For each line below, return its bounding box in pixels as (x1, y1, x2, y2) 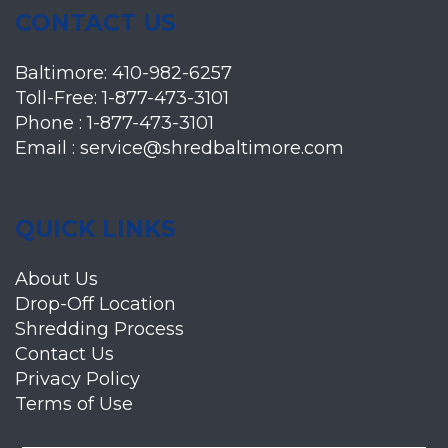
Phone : (15, 112, 87, 135)
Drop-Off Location (15, 293, 176, 316)
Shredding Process (15, 318, 184, 341)
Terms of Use (15, 393, 133, 416)
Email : (15, 137, 80, 160)
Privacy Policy (15, 368, 140, 391)
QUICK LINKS (15, 215, 176, 244)
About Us (15, 268, 98, 291)
